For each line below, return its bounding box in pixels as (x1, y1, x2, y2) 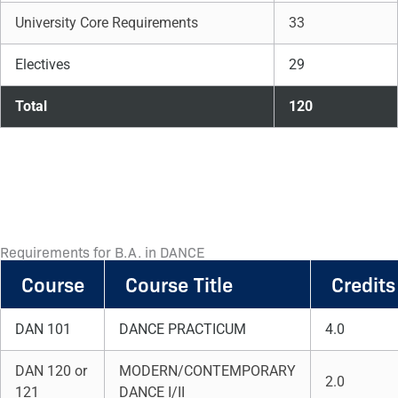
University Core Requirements (15, 14, 198, 31)
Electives (15, 56, 70, 73)
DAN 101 (15, 321, 75, 338)
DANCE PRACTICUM (119, 321, 250, 338)
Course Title (124, 270, 233, 298)
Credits (330, 270, 395, 298)
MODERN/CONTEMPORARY (119, 362, 296, 379)
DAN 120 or (15, 362, 87, 379)
